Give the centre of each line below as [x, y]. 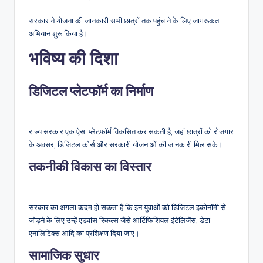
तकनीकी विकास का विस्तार [90, 167]
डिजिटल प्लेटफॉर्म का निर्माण [91, 91]
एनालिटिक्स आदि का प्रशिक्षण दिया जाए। [84, 233]
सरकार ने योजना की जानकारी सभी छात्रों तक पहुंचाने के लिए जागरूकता [125, 21]
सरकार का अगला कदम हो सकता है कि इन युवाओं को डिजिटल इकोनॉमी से [127, 208]
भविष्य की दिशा [73, 59]
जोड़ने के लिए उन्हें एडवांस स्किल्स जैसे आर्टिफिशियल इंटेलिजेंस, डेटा [119, 220]
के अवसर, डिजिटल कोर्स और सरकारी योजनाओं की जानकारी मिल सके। [126, 145]
